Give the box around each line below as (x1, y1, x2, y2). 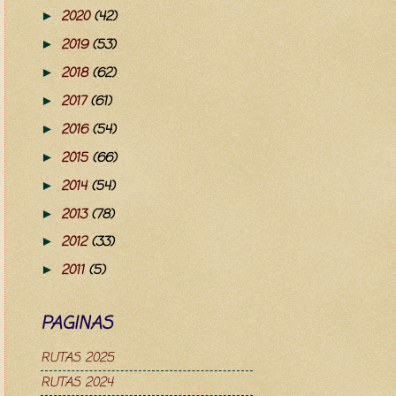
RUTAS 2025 (41, 347, 114, 368)
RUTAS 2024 (41, 372, 113, 392)
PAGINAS (41, 309, 112, 338)
